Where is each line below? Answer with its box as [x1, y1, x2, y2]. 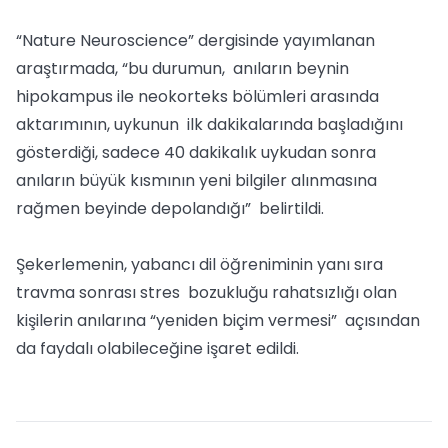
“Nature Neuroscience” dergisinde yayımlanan [16, 29, 375, 52]
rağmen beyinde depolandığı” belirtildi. [16, 197, 324, 220]
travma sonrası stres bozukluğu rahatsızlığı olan [16, 281, 397, 304]
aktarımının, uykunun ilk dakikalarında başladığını [16, 113, 403, 136]
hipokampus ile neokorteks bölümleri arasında [16, 85, 379, 108]
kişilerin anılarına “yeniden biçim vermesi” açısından [16, 309, 420, 332]
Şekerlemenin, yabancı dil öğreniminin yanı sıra [16, 253, 383, 276]
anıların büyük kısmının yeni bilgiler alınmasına [16, 169, 377, 192]
